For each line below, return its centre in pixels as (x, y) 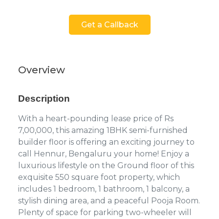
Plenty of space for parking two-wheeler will (105, 212)
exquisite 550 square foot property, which (99, 177)
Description (44, 98)
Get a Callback (109, 24)
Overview (42, 70)
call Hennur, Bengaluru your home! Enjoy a (104, 153)
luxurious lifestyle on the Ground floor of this (106, 165)
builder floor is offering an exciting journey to (106, 142)
